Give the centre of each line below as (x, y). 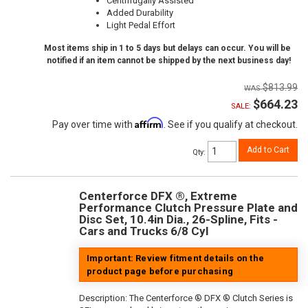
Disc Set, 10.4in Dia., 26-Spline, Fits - (178, 219)
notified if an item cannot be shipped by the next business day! (169, 61)
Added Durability (140, 13)
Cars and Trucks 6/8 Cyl (144, 231)
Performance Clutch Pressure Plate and (188, 207)
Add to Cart (268, 150)
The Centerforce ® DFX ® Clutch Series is (211, 298)
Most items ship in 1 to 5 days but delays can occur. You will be (167, 48)
